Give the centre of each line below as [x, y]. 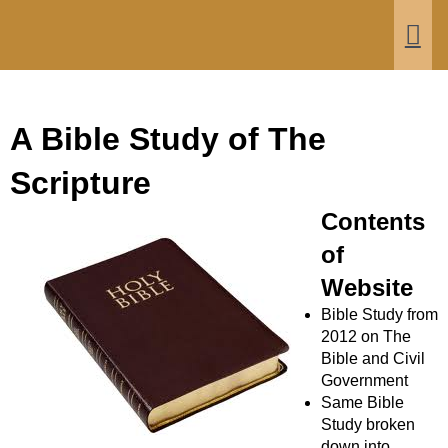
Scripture [80, 183]
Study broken [368, 425]
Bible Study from [379, 315]
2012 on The [366, 337]
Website [367, 288]
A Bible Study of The [168, 139]
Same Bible [362, 403]
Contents [373, 222]
